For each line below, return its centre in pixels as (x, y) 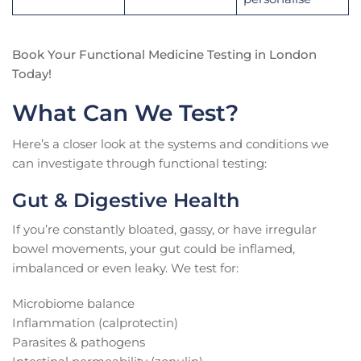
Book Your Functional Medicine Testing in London (164, 55)
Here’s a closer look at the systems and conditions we (170, 144)
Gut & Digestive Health (126, 201)
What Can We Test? (125, 113)
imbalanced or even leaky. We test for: (125, 268)
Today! (32, 74)
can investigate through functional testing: (139, 164)
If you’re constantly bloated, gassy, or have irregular (164, 230)
